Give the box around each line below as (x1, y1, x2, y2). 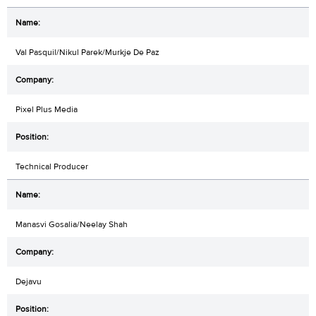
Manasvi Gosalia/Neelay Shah (16, 219, 128, 231)
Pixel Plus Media (16, 104, 78, 116)
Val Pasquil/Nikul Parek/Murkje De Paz (16, 47, 159, 59)
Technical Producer (16, 161, 88, 173)
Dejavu (16, 276, 42, 288)
